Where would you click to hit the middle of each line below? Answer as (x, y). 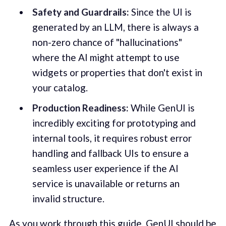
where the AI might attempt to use (106, 58)
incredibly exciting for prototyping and (114, 123)
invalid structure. (68, 198)
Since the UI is (160, 12)
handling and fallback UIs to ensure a (110, 153)
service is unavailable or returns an (106, 183)
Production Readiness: (80, 107)
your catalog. (60, 88)
